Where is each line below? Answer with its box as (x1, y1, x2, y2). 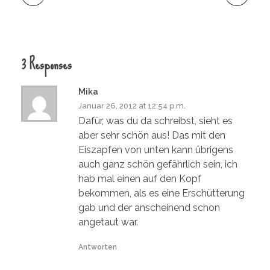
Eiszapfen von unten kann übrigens (78, 143, 233, 155)
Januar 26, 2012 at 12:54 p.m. (78, 101, 186, 110)
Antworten (78, 242, 117, 251)
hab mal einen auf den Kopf (78, 172, 201, 184)
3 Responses (21, 49, 72, 78)
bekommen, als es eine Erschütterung (78, 187, 245, 199)
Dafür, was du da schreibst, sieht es (78, 115, 233, 127)
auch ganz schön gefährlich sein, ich (78, 158, 237, 170)
